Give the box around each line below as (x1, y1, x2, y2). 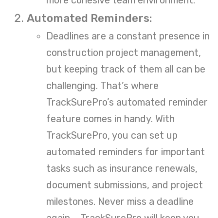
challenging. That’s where (46, 79, 159, 91)
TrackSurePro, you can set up (46, 129, 178, 141)
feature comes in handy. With (46, 112, 175, 125)
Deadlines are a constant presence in (46, 30, 210, 42)
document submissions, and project (46, 179, 203, 191)
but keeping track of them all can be (46, 63, 205, 75)
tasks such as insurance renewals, (46, 162, 198, 174)
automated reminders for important (46, 145, 205, 158)
